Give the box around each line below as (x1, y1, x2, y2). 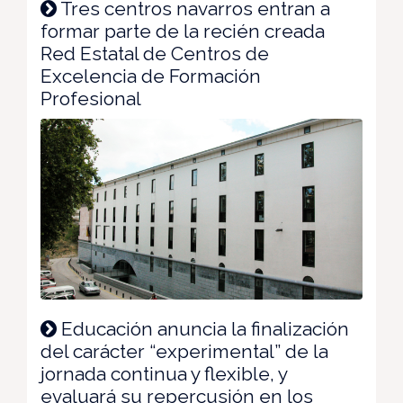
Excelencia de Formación (40, 64, 261, 87)
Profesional (40, 86, 141, 110)
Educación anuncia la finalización (57, 318, 349, 340)
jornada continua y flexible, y (40, 363, 287, 385)
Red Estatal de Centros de (40, 41, 269, 65)
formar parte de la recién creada (40, 19, 325, 42)
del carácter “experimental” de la (40, 340, 328, 363)
